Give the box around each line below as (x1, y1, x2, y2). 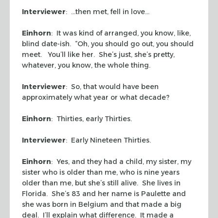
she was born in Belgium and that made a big (22, 200, 182, 209)
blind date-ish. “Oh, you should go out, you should (22, 39, 194, 48)
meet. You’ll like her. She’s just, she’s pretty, (22, 50, 175, 59)
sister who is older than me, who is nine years (22, 167, 180, 177)
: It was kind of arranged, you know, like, (51, 28, 191, 37)
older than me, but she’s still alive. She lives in (22, 178, 181, 187)
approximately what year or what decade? (22, 92, 169, 102)
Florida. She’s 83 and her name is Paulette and (22, 189, 186, 198)
